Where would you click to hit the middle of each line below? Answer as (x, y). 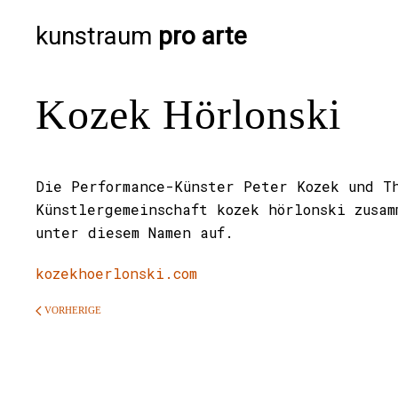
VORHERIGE (72, 310)
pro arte (203, 36)
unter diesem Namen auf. (135, 232)
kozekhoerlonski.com (116, 273)
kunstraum (97, 36)
